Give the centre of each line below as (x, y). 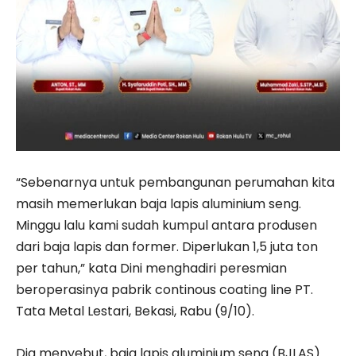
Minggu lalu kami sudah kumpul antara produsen (166, 225)
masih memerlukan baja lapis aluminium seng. (159, 203)
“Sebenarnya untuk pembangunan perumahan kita (175, 182)
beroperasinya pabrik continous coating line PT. (164, 289)
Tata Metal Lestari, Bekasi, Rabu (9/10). (135, 311)
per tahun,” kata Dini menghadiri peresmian (151, 268)
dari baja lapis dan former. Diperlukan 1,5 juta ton (167, 246)
